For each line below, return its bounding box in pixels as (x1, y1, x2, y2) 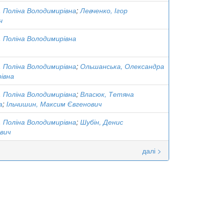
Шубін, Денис (80, 117, 123, 127)
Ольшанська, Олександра (80, 61, 164, 71)
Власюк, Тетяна (80, 89, 134, 99)
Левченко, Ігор (80, 5, 128, 15)
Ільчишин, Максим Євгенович (6, 99, 102, 109)
